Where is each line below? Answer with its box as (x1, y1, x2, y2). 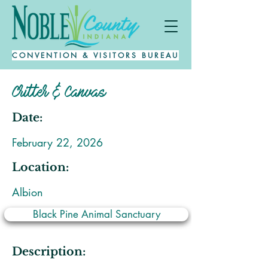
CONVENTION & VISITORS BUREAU (12, 50, 179, 60)
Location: (12, 160, 69, 174)
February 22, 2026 (12, 135, 103, 150)
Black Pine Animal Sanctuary (32, 208, 160, 221)
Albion (12, 185, 43, 199)
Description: (12, 245, 86, 258)
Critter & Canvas (12, 80, 106, 105)
